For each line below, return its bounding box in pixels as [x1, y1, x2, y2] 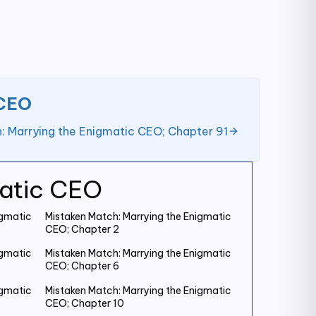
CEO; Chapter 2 [45, 222, 119, 236]
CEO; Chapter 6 [45, 260, 119, 273]
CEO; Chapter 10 [45, 296, 124, 310]
